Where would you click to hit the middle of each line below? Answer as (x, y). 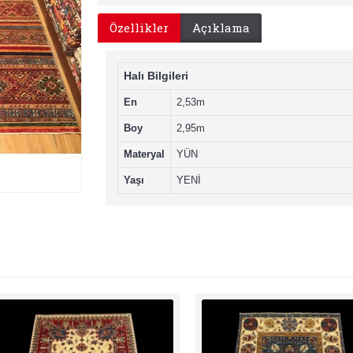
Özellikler (139, 28)
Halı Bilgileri (156, 76)
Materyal (144, 154)
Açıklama (221, 28)
